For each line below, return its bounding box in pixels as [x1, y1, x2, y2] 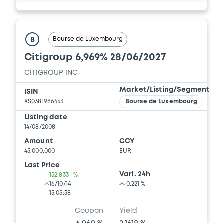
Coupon [75, 208, 103, 214]
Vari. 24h [119, 171, 151, 178]
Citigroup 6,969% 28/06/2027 [24, 53, 166, 63]
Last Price [24, 162, 60, 169]
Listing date [24, 114, 67, 121]
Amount [24, 138, 53, 145]
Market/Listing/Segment [119, 87, 210, 93]
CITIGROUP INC [24, 70, 78, 76]
